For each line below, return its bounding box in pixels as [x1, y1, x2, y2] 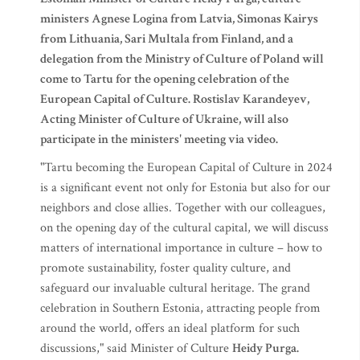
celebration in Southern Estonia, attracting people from [40, 300, 321, 317]
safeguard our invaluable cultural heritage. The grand [40, 280, 310, 297]
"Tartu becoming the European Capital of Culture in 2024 [40, 159, 333, 176]
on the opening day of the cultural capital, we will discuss [40, 219, 329, 236]
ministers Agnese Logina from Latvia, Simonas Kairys [40, 10, 318, 27]
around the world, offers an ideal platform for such [40, 320, 300, 337]
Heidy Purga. [232, 340, 299, 357]
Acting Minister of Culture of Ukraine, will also [40, 111, 288, 128]
